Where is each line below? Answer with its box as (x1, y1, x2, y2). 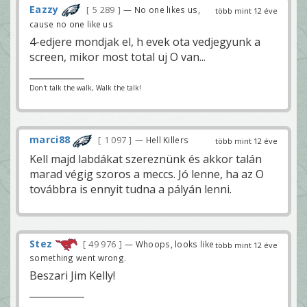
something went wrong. (29, 251, 127, 263)
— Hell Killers (135, 134, 189, 146)
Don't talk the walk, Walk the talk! (29, 83, 141, 93)
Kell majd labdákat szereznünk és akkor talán (29, 151, 262, 167)
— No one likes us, (123, 4, 200, 16)
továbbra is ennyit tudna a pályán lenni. (29, 181, 232, 197)
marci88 (29, 133, 71, 147)
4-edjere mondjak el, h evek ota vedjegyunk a (29, 34, 260, 50)
